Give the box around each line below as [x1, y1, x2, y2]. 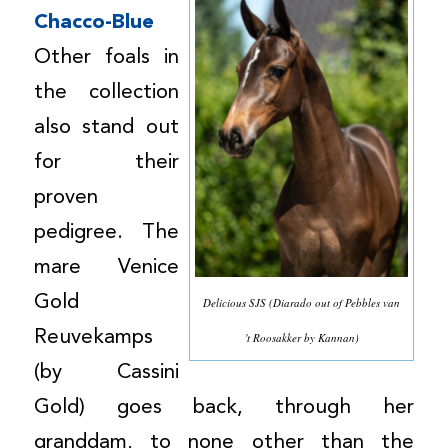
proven [33, 186, 98, 208]
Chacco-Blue [33, 11, 154, 33]
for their [33, 151, 180, 173]
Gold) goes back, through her [33, 396, 415, 418]
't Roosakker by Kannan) [244, 330, 359, 346]
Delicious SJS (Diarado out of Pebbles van [203, 295, 401, 311]
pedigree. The [33, 221, 180, 243]
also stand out [33, 116, 180, 138]
